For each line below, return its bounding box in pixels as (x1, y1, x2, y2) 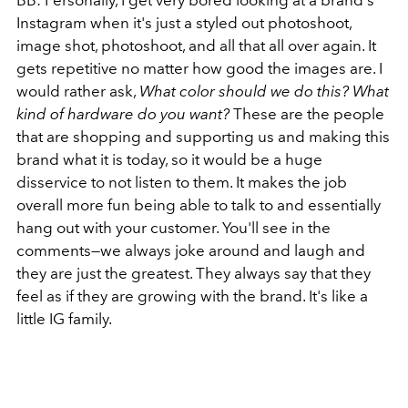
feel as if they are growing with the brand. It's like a (16, 287, 368, 305)
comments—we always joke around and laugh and (16, 241, 365, 260)
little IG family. (16, 310, 112, 328)
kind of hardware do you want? (16, 105, 233, 123)
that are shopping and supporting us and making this (16, 127, 390, 146)
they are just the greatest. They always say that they (16, 264, 371, 282)
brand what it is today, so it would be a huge (16, 150, 322, 168)
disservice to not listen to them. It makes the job (16, 173, 347, 191)
